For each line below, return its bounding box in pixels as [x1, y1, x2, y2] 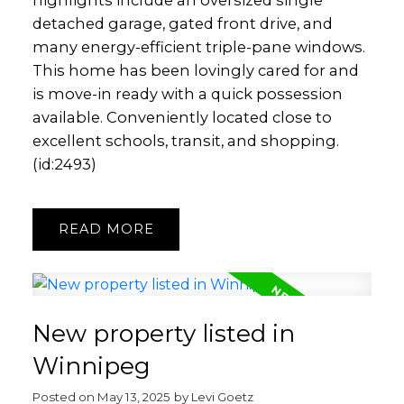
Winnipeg [32, 352, 151, 381]
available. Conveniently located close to [32, 108, 332, 127]
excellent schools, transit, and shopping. [32, 132, 339, 151]
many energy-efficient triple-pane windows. [32, 38, 365, 57]
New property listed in [32, 319, 295, 349]
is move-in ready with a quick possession [32, 85, 343, 104]
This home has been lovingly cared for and [32, 61, 359, 80]
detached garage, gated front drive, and [32, 14, 333, 33]
